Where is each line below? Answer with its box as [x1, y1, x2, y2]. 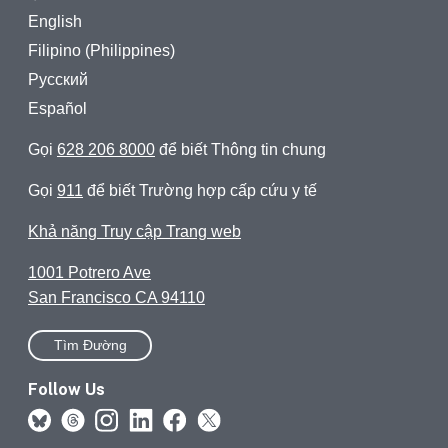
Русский [28, 71, 88, 89]
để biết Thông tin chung [155, 141, 326, 159]
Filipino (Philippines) [28, 42, 175, 60]
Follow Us [28, 379, 105, 399]
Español [28, 100, 87, 118]
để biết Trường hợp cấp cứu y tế [83, 182, 317, 200]
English [28, 13, 82, 31]
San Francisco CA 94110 [28, 289, 205, 307]
